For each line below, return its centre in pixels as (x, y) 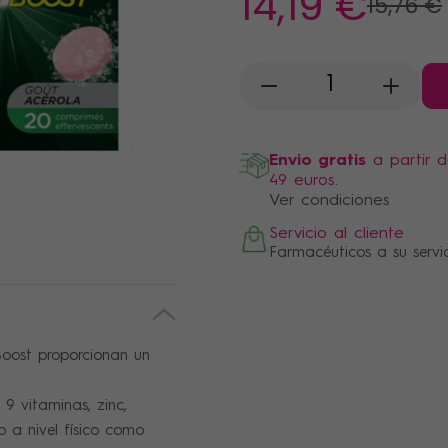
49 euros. (303, 180)
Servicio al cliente (336, 233)
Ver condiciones (329, 200)
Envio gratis (317, 160)
